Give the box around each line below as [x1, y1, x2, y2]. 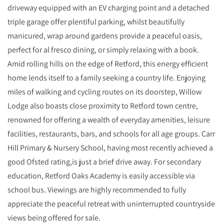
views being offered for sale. [7, 212, 100, 223]
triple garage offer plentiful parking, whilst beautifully [7, 16, 184, 27]
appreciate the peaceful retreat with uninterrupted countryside [7, 198, 215, 209]
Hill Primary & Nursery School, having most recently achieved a [7, 142, 213, 153]
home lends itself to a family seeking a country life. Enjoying [7, 72, 205, 83]
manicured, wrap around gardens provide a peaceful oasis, [7, 30, 202, 41]
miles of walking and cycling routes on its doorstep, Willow [7, 86, 201, 97]
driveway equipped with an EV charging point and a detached [7, 2, 209, 13]
